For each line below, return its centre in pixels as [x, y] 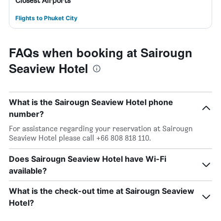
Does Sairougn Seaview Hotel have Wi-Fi [88, 159]
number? [26, 114]
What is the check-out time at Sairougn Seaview [102, 191]
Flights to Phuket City [46, 18]
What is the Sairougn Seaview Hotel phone [91, 102]
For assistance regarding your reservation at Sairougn [101, 129]
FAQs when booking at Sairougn [101, 52]
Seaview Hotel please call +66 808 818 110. [80, 138]
